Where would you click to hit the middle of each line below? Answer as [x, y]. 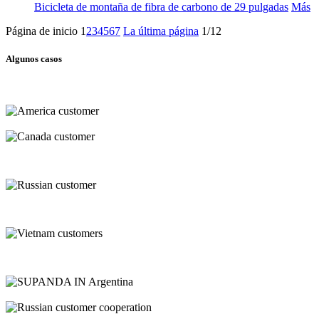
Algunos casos [34, 59]
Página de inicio [42, 31]
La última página [161, 31]
